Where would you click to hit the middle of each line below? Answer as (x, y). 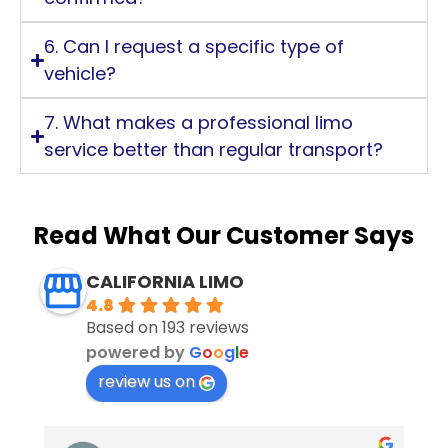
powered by (137, 353)
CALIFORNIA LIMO (165, 282)
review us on (146, 382)
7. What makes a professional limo (199, 123)
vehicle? (80, 74)
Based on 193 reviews (167, 328)
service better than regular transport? (214, 150)
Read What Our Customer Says (224, 236)
